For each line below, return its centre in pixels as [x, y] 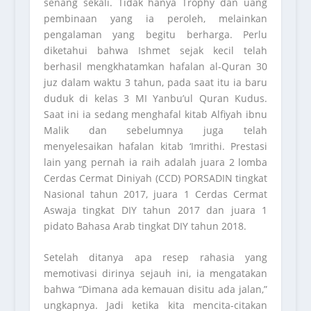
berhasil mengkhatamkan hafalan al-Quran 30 [155, 66]
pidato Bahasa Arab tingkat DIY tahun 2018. [145, 226]
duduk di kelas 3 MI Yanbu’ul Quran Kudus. [155, 98]
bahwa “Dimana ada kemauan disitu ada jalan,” [155, 289]
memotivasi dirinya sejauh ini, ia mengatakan [155, 274]
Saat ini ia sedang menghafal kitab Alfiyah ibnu [155, 114]
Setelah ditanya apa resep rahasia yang [155, 258]
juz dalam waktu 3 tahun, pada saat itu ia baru [155, 82]
